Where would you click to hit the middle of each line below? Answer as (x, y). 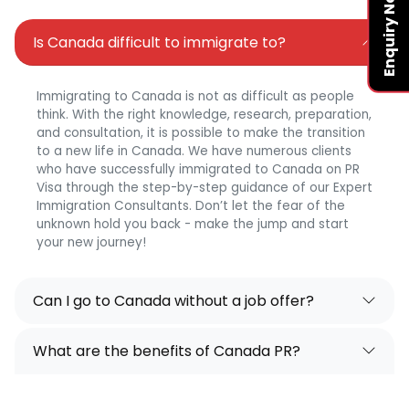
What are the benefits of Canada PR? (167, 351)
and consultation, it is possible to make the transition (201, 132)
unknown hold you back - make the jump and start (193, 224)
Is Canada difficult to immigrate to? (159, 42)
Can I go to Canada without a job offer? (173, 300)
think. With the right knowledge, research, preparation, (204, 114)
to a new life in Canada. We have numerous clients (194, 151)
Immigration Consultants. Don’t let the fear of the (191, 205)
